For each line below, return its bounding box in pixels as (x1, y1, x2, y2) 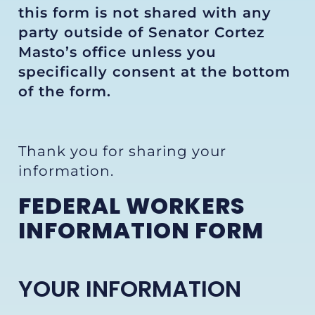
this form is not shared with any (18, 4, 271, 22)
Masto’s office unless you (18, 44, 217, 61)
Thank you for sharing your (18, 142, 226, 160)
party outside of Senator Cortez (18, 24, 265, 41)
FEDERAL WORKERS (18, 190, 245, 222)
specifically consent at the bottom (18, 63, 290, 81)
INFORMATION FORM (18, 214, 264, 247)
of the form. (18, 83, 111, 101)
